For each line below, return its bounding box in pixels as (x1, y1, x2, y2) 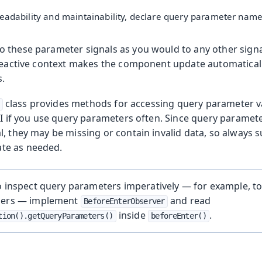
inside (116, 208, 148, 222)
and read (167, 194, 211, 207)
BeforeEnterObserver (84, 196, 165, 206)
